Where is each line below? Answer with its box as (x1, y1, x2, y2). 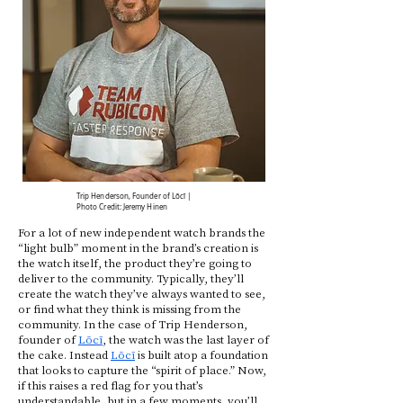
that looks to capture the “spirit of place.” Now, (18, 362, 266, 377)
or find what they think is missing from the (18, 300, 241, 316)
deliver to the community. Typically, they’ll (18, 270, 244, 285)
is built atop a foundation (135, 346, 268, 362)
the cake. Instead (18, 346, 111, 362)
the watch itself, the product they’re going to (18, 255, 252, 270)
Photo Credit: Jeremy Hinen (76, 202, 167, 211)
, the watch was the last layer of (103, 331, 269, 346)
